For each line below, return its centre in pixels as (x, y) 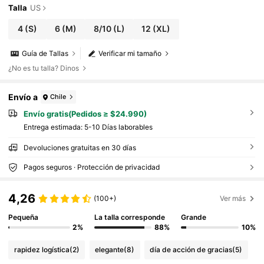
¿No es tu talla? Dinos (44, 68)
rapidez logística (42, 249)
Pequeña (24, 217)
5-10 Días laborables (118, 127)
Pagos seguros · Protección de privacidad (91, 167)
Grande (193, 217)
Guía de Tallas (45, 54)
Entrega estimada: (54, 127)
